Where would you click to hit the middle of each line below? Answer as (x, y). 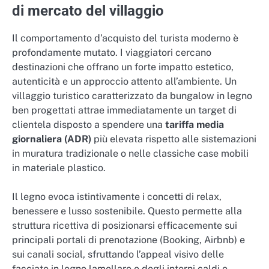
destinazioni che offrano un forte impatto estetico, (123, 67)
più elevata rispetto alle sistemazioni (174, 139)
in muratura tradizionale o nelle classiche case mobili (130, 153)
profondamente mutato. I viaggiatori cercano (112, 52)
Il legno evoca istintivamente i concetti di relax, (117, 196)
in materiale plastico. (59, 168)
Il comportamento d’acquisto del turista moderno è (125, 38)
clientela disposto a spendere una (89, 124)
